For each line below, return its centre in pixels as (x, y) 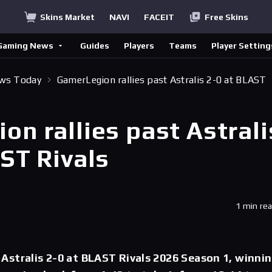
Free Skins (226, 17)
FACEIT (159, 17)
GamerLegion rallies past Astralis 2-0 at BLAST (161, 80)
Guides (95, 46)
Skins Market (67, 17)
